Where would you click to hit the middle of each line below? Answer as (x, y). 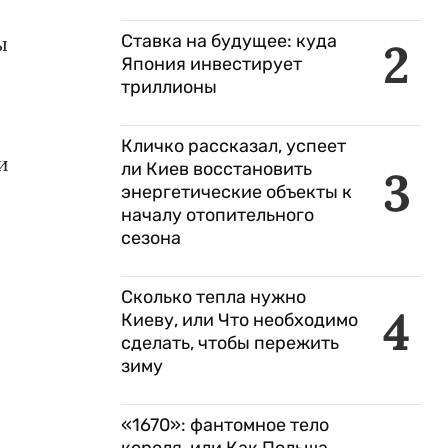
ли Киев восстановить (216, 169)
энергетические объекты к (236, 192)
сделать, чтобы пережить (230, 343)
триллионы (169, 87)
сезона (151, 238)
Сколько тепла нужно (213, 297)
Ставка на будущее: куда (229, 41)
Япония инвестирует (211, 64)
